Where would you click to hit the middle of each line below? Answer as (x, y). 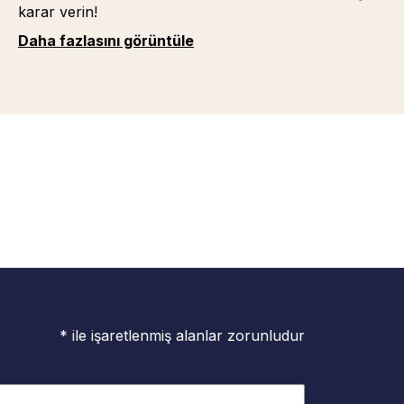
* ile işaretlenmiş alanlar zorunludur (182, 336)
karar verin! (57, 12)
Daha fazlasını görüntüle (106, 41)
